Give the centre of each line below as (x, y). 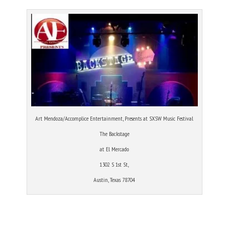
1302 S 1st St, (114, 165)
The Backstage (114, 134)
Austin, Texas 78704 (114, 180)
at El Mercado (114, 149)
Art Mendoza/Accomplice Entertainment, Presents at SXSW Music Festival (114, 119)
